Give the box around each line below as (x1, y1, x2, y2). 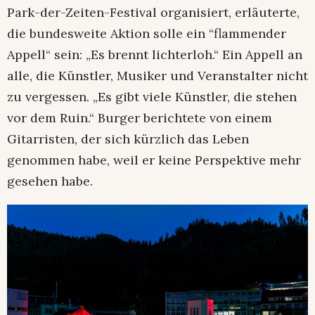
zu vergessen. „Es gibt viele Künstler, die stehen (7, 88, 297, 105)
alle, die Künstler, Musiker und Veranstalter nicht (7, 67, 308, 84)
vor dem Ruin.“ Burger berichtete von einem (7, 109, 272, 126)
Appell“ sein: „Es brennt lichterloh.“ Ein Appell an (7, 46, 302, 63)
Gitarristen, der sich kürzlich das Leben (7, 130, 249, 147)
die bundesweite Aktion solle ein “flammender (7, 25, 286, 41)
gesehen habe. (7, 172, 93, 189)
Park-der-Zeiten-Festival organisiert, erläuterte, (7, 4, 300, 20)
